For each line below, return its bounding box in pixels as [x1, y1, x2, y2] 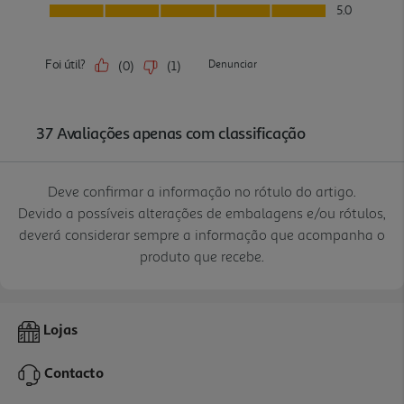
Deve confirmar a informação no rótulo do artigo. [48, 181, 356, 200]
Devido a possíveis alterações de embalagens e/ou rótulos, [18, 203, 386, 222]
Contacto [44, 367, 104, 382]
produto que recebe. [140, 246, 264, 265]
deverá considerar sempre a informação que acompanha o [19, 225, 385, 243]
